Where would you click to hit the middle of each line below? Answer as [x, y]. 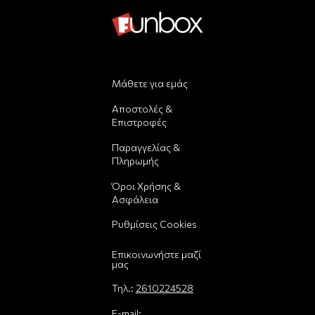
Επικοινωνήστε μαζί [156, 255]
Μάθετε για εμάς [149, 84]
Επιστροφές [139, 122]
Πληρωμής [135, 160]
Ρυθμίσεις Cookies [154, 224]
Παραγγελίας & [146, 147]
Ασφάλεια [135, 199]
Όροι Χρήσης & [146, 186]
